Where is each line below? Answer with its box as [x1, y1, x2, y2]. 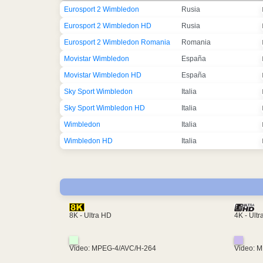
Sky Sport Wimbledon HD [64, 104, 145, 113]
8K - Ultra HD [69, 211, 112, 220]
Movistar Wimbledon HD [64, 71, 141, 80]
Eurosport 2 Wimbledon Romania [64, 38, 170, 47]
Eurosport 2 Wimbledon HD [64, 22, 151, 31]
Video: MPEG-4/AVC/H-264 [69, 244, 156, 253]
